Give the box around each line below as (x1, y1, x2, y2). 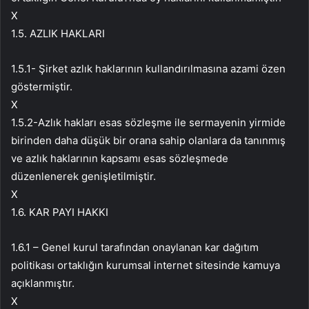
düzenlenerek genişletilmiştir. (11, 170, 156, 183)
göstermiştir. (11, 80, 72, 94)
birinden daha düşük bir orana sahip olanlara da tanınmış (11, 134, 286, 148)
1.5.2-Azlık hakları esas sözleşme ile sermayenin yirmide (11, 116, 286, 130)
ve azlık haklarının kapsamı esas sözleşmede (11, 152, 228, 166)
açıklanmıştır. (11, 277, 74, 290)
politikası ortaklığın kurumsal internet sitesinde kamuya (11, 259, 280, 272)
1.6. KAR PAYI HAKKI (11, 206, 108, 219)
